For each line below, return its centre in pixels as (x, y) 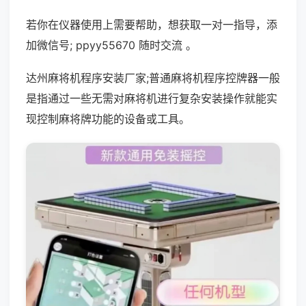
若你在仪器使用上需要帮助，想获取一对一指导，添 (152, 25)
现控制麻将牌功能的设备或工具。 (108, 119)
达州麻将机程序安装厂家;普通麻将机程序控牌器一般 (153, 78)
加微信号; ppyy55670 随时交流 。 (111, 45)
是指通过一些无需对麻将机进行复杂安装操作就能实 (152, 98)
